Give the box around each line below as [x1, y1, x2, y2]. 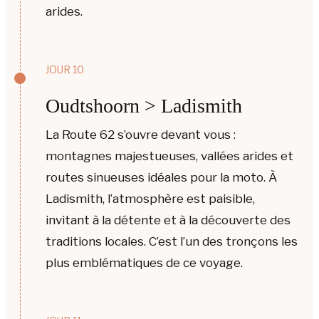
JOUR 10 [46, 63, 84, 75]
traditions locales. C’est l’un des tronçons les [46, 234, 298, 249]
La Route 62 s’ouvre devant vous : [46, 127, 236, 142]
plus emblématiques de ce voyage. [46, 256, 243, 270]
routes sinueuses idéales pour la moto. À [46, 170, 277, 184]
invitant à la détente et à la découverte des [46, 213, 291, 227]
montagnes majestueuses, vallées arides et [46, 149, 293, 163]
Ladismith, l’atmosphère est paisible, [46, 192, 255, 206]
